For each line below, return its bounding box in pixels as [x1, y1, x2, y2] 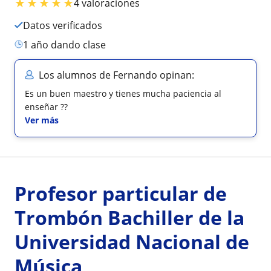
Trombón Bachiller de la [15, 204, 244, 230]
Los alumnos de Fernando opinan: [39, 68, 194, 82]
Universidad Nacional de [15, 228, 249, 255]
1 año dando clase [28, 38, 106, 51]
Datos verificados [30, 18, 102, 32]
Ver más [25, 114, 59, 126]
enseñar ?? [25, 100, 68, 113]
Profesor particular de [15, 180, 227, 206]
